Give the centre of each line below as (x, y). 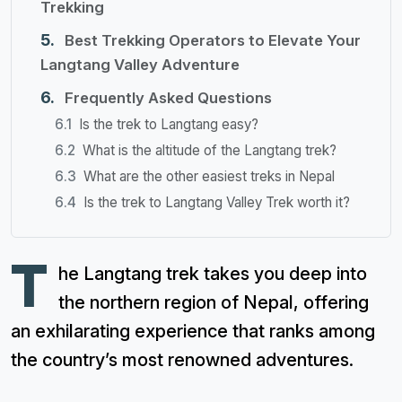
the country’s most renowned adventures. (182, 360)
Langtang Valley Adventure (140, 65)
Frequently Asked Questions (168, 98)
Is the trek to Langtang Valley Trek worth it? (217, 203)
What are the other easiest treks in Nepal (209, 177)
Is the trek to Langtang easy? (169, 125)
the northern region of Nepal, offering (214, 303)
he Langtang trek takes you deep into (213, 274)
